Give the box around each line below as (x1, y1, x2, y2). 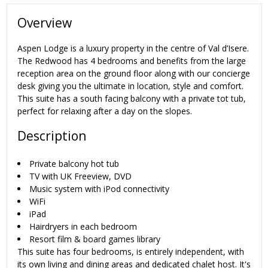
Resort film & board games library (29, 233, 160, 245)
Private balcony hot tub (29, 157, 119, 169)
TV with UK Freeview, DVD (29, 170, 132, 182)
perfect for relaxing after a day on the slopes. (17, 105, 192, 117)
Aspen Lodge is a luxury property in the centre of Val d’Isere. (17, 42, 249, 54)
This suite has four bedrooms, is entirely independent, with (17, 245, 244, 257)
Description (17, 127, 86, 145)
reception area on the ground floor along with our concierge (17, 67, 250, 79)
